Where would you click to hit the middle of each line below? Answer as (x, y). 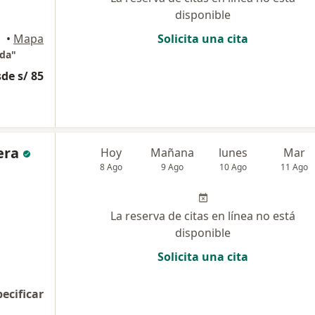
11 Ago (295, 167)
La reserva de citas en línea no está (203, 216)
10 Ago (233, 167)
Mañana (173, 153)
